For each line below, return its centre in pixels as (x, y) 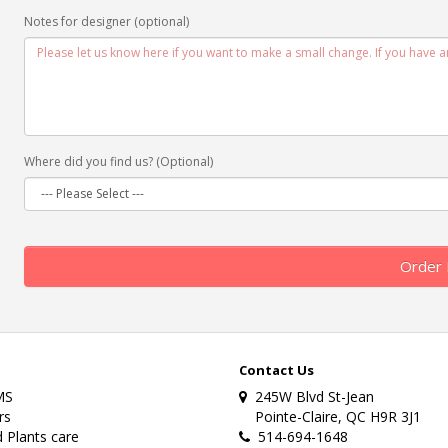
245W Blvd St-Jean (310, 396)
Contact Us (276, 369)
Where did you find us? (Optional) (118, 161)
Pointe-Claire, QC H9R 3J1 (329, 416)
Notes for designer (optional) (106, 21)
